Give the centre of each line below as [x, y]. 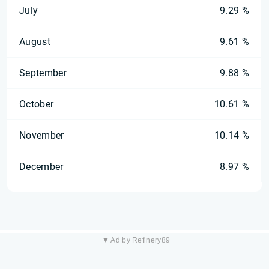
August [35, 42]
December [41, 167]
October [37, 104]
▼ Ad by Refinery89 [136, 240]
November [42, 135]
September [43, 73]
